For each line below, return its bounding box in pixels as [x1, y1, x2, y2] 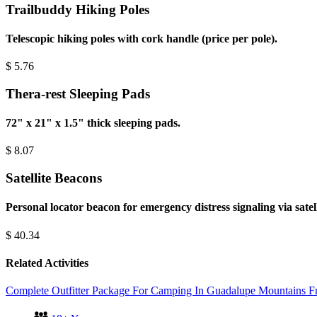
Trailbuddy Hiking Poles [6, 1, 149, 17]
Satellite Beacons [6, 171, 102, 186]
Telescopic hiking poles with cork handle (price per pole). [6, 32, 277, 45]
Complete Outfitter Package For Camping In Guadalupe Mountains [6, 284, 306, 297]
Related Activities [6, 256, 88, 269]
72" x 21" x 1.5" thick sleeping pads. [6, 117, 180, 129]
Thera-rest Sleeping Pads [6, 86, 150, 101]
